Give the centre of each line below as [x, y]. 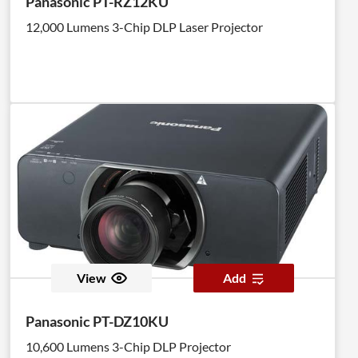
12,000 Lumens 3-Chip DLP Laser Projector [144, 27]
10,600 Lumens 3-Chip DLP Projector [128, 347]
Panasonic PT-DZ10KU [97, 322]
